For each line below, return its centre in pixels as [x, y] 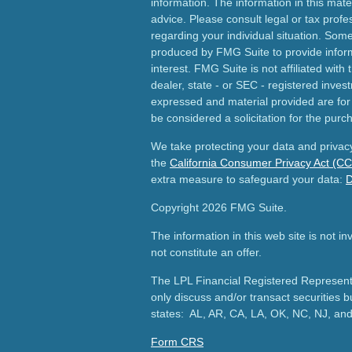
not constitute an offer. [206, 252]
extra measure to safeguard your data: [248, 179]
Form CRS [177, 342]
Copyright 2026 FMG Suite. [219, 207]
